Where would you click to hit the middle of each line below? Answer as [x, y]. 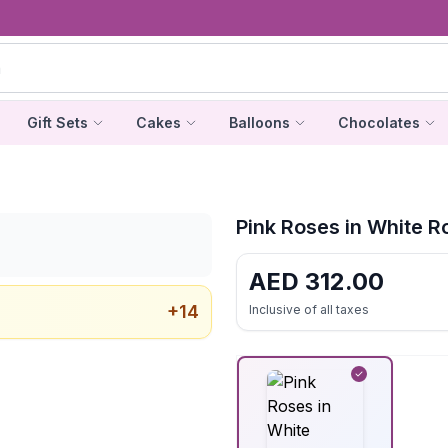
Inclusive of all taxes [309, 309]
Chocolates [378, 122]
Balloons [259, 122]
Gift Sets [57, 122]
